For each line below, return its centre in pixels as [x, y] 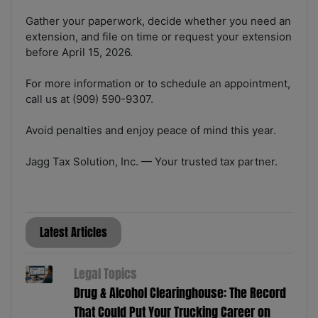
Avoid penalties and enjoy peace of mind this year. [151, 131]
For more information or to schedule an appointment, [158, 84]
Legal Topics [105, 274]
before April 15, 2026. [79, 53]
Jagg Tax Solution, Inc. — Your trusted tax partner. [152, 162]
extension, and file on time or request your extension [159, 37]
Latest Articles [73, 233]
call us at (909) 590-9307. [89, 99]
